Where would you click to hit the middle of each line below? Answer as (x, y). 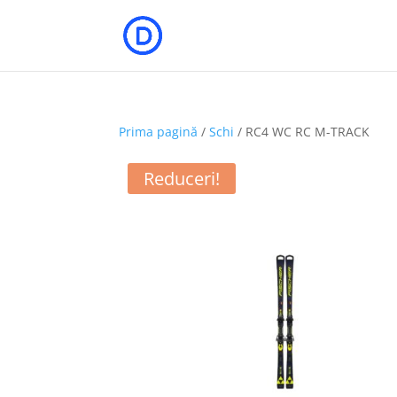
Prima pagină (159, 132)
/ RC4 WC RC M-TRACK (302, 132)
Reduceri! (182, 179)
